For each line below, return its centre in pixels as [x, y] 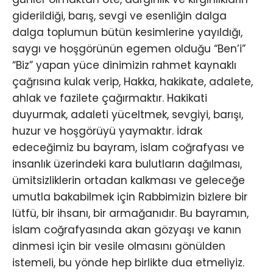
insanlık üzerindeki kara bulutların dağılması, [127, 164]
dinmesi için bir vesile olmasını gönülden [119, 246]
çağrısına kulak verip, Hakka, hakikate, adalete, [133, 82]
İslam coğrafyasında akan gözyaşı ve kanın [127, 230]
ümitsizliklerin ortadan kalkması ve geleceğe [129, 181]
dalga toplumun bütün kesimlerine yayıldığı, [127, 33]
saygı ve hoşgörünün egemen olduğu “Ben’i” [129, 49]
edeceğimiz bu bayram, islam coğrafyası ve [128, 148]
